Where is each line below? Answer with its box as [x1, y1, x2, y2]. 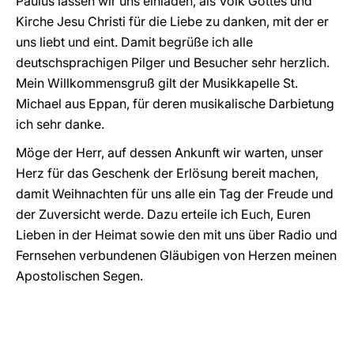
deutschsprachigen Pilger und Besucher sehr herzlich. [16, 55, 330, 70]
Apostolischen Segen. [16, 268, 143, 284]
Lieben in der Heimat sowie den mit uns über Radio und [16, 227, 337, 243]
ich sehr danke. [16, 116, 104, 132]
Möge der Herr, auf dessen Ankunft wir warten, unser [16, 145, 323, 160]
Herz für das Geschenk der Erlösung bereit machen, [16, 165, 318, 181]
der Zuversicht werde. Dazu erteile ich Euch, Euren [16, 206, 311, 222]
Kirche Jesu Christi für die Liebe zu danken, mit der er [16, 13, 329, 29]
